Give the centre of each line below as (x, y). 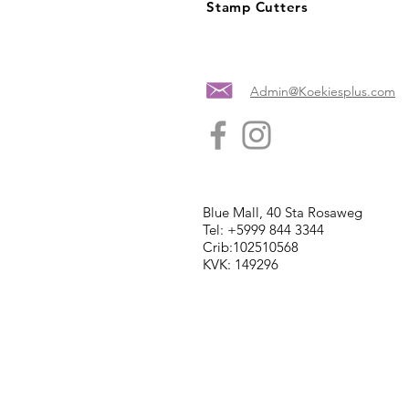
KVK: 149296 (241, 265)
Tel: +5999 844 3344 (263, 230)
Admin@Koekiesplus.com (323, 92)
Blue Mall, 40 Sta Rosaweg (283, 213)
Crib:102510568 (251, 247)
